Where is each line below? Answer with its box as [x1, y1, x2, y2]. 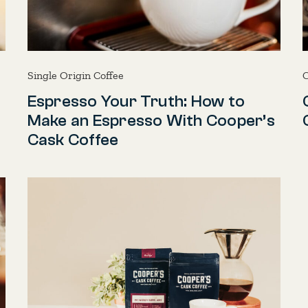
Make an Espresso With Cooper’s [27, 111, 275, 131]
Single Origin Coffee [27, 69, 124, 82]
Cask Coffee [27, 131, 119, 150]
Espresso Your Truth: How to [27, 92, 245, 111]
